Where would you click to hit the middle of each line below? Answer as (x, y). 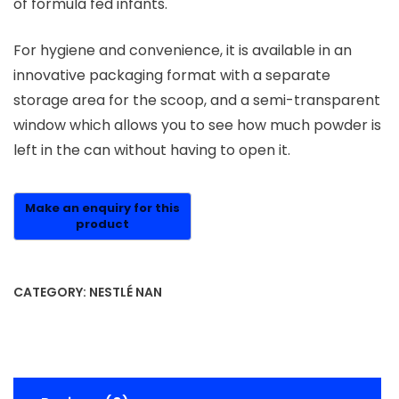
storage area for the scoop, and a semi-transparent (197, 101)
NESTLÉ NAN (126, 293)
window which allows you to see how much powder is (197, 126)
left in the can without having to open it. (152, 151)
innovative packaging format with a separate (172, 76)
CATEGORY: (51, 293)
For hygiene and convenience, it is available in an (183, 51)
